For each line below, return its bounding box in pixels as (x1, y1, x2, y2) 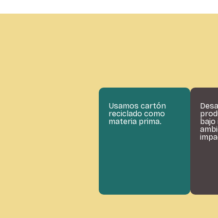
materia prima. (109, 116, 162, 126)
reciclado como (109, 109, 165, 118)
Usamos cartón (109, 101, 166, 110)
